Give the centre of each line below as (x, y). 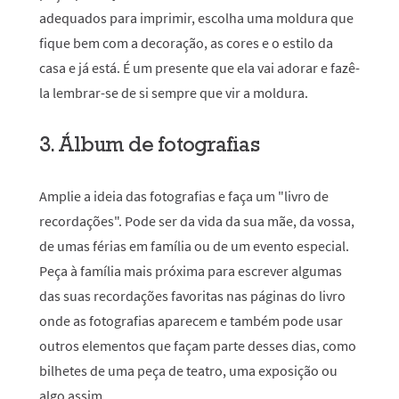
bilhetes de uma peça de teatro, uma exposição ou (188, 370)
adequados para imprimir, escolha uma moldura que (196, 18)
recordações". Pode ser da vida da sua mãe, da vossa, (197, 221)
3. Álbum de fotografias (149, 144)
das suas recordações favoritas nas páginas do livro (192, 296)
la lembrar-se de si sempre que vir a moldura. (174, 93)
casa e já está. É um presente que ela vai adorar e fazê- (199, 68)
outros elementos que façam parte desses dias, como (198, 346)
